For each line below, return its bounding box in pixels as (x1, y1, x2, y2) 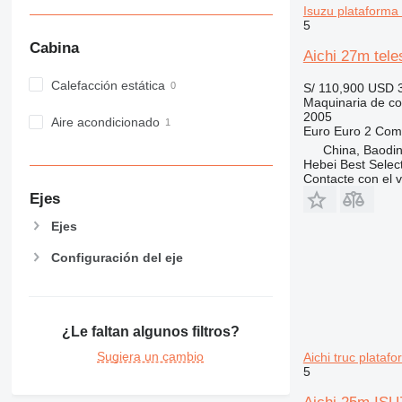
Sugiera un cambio (97, 348, 205, 363)
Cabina (29, 39, 79, 57)
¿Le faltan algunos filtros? (61, 323, 240, 339)
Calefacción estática (50, 78, 165, 93)
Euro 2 (333, 123, 371, 138)
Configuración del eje (50, 249, 183, 265)
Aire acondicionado (50, 115, 160, 130)
